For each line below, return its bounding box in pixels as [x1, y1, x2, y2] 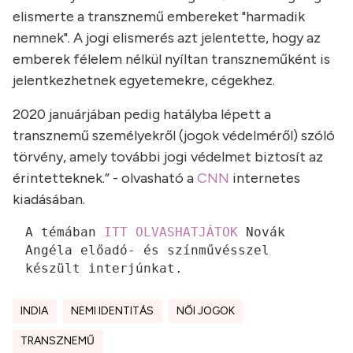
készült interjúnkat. [25, 261, 183, 277]
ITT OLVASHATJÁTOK [104, 225, 238, 240]
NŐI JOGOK [176, 304, 235, 318]
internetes [229, 169, 300, 188]
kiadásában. [13, 191, 85, 209]
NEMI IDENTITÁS [71, 304, 154, 318]
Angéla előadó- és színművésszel [25, 243, 269, 258]
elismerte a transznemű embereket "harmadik [13, 8, 305, 26]
